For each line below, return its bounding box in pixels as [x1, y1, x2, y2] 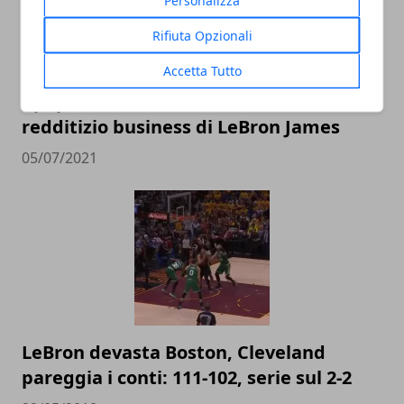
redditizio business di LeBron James [22, 114, 340, 139]
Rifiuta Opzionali [151, 26, 252, 44]
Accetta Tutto [162, 61, 242, 79]
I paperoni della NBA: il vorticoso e [22, 88, 329, 114]
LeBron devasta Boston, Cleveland [22, 339, 326, 364]
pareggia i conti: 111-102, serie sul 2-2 [22, 364, 352, 390]
